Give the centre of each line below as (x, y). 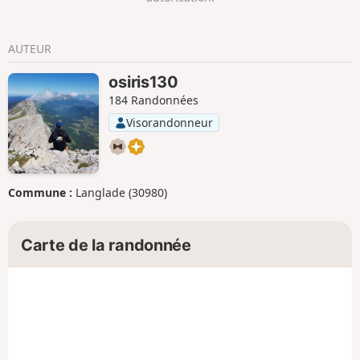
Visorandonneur (170, 122)
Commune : (42, 192)
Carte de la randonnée (106, 245)
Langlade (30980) (121, 192)
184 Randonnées (154, 100)
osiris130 (143, 82)
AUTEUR (30, 48)
